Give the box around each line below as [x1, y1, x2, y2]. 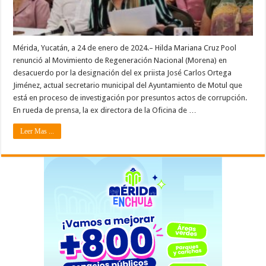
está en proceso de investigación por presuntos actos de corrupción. [13, 93, 248, 102]
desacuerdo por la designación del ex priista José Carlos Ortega [13, 68, 232, 77]
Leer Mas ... [20, 126, 55, 135]
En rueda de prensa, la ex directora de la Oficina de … [13, 105, 197, 115]
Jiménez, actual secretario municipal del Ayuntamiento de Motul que [13, 80, 243, 90]
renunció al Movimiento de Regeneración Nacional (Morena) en [13, 55, 227, 65]
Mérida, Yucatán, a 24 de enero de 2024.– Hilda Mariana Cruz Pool [13, 43, 237, 52]
